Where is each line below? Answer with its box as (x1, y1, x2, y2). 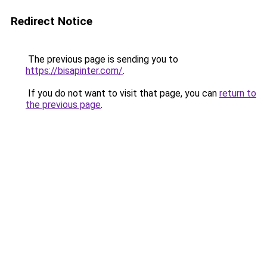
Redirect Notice (11, 14, 92, 28)
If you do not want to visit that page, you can (26, 88, 219, 99)
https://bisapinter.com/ (26, 65, 123, 76)
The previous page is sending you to (26, 54, 178, 65)
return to (219, 88, 256, 99)
